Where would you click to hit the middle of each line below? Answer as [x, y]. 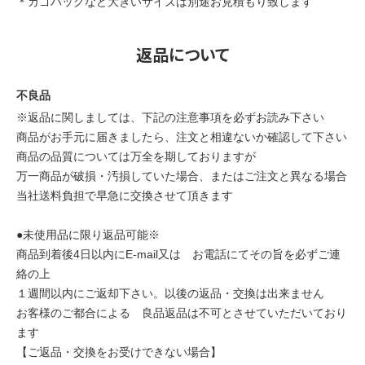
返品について [182, 55]
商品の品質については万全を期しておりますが [136, 156]
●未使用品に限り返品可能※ [88, 235]
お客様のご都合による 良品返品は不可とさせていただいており [182, 313]
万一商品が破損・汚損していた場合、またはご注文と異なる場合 [182, 176]
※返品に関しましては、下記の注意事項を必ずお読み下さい [170, 117]
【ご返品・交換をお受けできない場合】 [119, 352]
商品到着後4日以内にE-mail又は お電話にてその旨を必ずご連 [178, 254]
